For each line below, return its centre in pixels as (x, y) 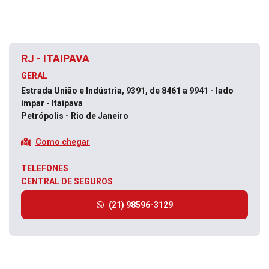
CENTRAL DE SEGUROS (67, 181)
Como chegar (63, 141)
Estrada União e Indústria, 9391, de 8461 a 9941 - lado (127, 91)
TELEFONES (45, 168)
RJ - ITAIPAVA (55, 59)
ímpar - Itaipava (53, 103)
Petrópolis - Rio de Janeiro (75, 116)
